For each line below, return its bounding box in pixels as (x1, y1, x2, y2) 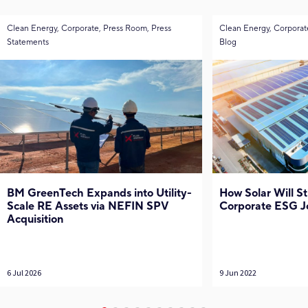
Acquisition (7, 212, 63, 227)
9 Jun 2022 (219, 267, 256, 278)
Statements (7, 36, 49, 47)
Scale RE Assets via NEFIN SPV (7, 199, 168, 214)
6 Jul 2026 (7, 267, 41, 278)
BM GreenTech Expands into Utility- (7, 186, 192, 201)
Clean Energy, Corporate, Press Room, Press (7, 23, 171, 34)
